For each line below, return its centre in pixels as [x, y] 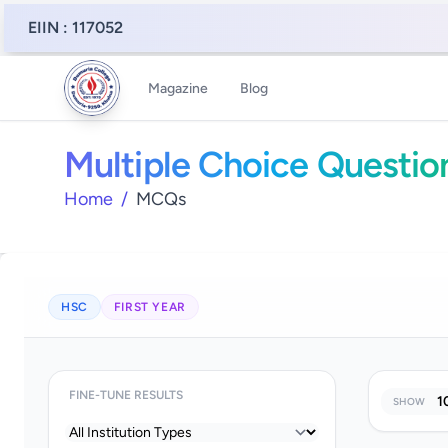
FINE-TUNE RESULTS [126, 395]
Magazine [178, 88]
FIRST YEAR [149, 307]
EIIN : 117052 [75, 27]
